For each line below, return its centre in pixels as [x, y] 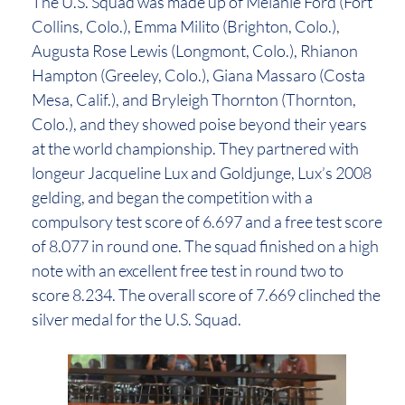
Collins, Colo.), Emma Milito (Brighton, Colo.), [186, 26]
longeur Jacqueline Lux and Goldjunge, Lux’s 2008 [202, 172]
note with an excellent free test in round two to [188, 270]
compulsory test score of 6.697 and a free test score [207, 221]
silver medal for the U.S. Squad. [137, 319]
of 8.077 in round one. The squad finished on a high [205, 245]
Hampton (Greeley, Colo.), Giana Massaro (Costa [198, 75]
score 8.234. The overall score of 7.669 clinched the [206, 294]
